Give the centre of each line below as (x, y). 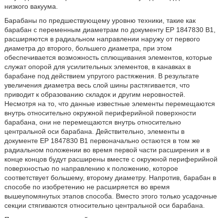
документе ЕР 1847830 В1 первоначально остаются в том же (102, 141)
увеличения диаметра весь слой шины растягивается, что (97, 85)
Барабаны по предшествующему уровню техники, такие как (100, 20)
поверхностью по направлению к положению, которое (91, 168)
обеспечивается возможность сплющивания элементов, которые (108, 57)
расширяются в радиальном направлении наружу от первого (102, 39)
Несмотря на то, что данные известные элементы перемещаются (109, 104)
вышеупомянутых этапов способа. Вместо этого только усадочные (110, 196)
